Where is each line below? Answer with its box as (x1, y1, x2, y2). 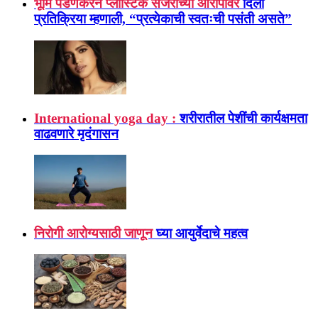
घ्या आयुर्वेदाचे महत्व (156, 225, 248, 241)
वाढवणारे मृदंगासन (34, 126, 119, 141)
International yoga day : (34, 110, 176, 126)
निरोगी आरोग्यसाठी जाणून (34, 225, 153, 241)
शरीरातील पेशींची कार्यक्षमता (180, 110, 307, 126)
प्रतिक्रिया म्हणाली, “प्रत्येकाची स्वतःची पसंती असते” (34, 11, 292, 26)
